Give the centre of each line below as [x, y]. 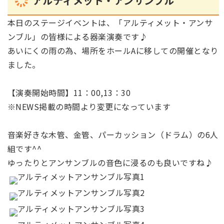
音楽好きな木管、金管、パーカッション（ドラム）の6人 [113, 134]
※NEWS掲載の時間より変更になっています [89, 106]
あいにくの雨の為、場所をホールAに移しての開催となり [113, 50]
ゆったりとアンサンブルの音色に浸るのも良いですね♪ [110, 162]
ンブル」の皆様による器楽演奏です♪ [78, 36]
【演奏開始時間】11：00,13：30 [69, 92]
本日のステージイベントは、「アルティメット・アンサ [110, 22]
